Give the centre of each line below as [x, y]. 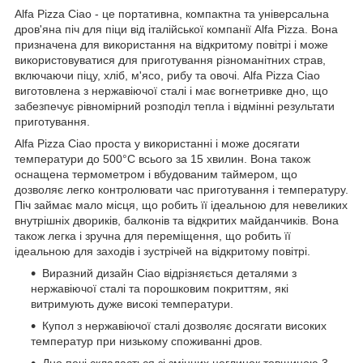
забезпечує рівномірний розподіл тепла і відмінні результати [175, 107]
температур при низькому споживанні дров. [147, 342]
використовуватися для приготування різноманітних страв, [170, 60]
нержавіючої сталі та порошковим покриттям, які [160, 289]
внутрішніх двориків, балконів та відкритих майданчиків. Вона [177, 221]
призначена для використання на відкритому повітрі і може [171, 45]
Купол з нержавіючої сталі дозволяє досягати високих [184, 326]
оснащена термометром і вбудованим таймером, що [156, 175]
